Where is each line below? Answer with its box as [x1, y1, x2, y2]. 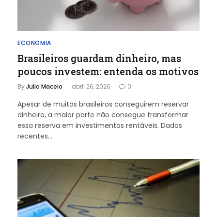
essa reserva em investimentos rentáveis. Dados [17, 121, 182, 130]
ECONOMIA [17, 39, 51, 47]
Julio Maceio [26, 82, 62, 91]
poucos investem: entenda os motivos [17, 65, 199, 77]
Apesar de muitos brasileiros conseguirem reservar [17, 99, 189, 109]
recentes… [17, 131, 52, 141]
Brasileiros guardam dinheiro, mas [17, 52, 181, 64]
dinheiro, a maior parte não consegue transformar [17, 110, 188, 120]
